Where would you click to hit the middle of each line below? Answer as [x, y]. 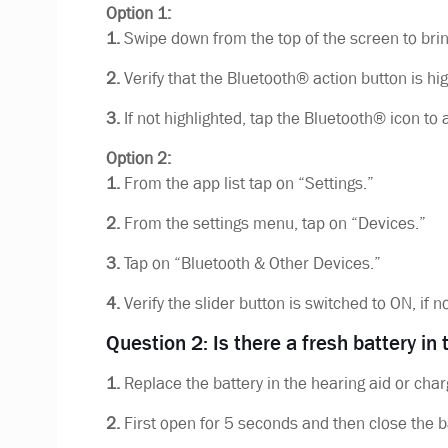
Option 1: [138, 13]
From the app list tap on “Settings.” [246, 183]
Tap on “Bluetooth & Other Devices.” [250, 263]
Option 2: [138, 158]
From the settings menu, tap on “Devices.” [272, 223]
